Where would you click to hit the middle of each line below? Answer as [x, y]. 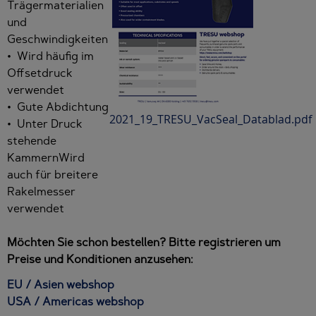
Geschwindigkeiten [57, 39]
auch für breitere [53, 175]
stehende [32, 141]
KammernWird [46, 158]
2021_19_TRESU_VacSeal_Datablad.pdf [211, 120]
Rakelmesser [41, 192]
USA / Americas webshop [75, 302]
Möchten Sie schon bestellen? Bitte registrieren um [144, 242]
